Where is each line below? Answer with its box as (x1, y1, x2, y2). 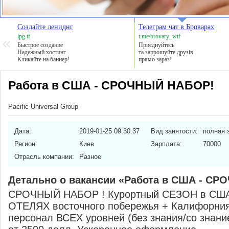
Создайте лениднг (17, 23, 73, 31)
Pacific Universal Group (8, 103, 78, 110)
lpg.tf (17, 33, 30, 40)
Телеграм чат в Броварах (139, 23, 215, 31)
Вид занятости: (151, 127, 198, 135)
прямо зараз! (139, 56, 172, 63)
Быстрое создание (17, 41, 63, 49)
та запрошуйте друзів (139, 49, 194, 56)
